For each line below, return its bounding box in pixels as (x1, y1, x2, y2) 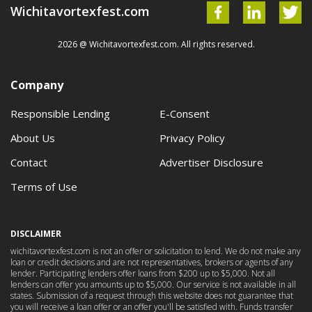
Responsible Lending (10, 107, 110, 120)
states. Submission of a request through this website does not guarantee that (10, 290, 293, 302)
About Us (10, 131, 55, 145)
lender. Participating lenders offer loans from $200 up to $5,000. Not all (10, 267, 275, 279)
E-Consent (159, 107, 210, 120)
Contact (10, 155, 47, 169)
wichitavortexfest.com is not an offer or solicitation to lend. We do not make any (10, 245, 301, 257)
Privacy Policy (159, 131, 225, 145)
